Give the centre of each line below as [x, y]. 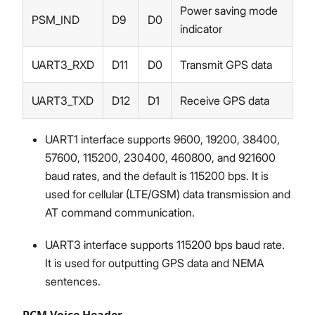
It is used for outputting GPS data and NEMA [155, 263]
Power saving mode [229, 10]
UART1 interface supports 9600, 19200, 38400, [162, 139]
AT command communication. [120, 212]
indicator [201, 28]
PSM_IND [56, 19]
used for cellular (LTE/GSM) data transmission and [168, 194]
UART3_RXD [63, 64]
